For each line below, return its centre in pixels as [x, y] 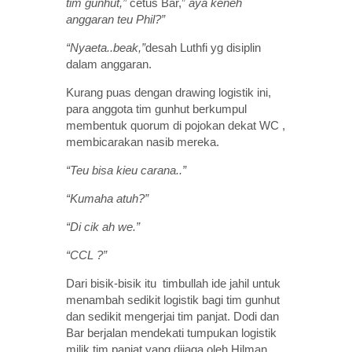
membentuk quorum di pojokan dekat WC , [176, 125]
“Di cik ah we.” [103, 226]
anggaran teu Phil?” [115, 19]
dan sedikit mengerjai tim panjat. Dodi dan [172, 316]
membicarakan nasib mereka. [143, 141]
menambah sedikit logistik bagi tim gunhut [173, 299]
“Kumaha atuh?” [107, 198]
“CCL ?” [86, 255]
